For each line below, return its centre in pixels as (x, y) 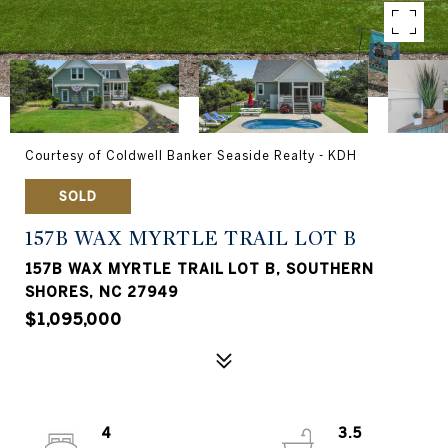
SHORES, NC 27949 (101, 292)
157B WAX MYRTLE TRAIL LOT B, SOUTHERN (199, 269)
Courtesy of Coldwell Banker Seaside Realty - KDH (191, 155)
